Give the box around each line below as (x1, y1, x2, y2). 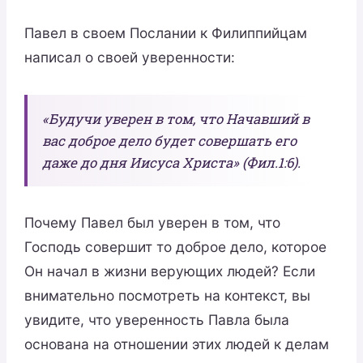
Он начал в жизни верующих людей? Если (23, 263, 315, 280)
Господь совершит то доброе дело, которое (23, 238, 327, 256)
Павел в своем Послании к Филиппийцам (23, 24, 307, 42)
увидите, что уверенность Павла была (23, 311, 289, 329)
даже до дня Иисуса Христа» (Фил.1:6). (41, 152, 301, 172)
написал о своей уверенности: (23, 49, 235, 66)
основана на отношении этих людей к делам (23, 335, 329, 353)
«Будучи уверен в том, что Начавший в (41, 109, 310, 128)
